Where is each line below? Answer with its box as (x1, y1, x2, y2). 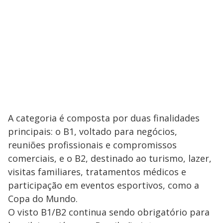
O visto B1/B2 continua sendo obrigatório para (8, 206, 210, 218)
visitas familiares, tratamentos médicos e (8, 165, 186, 178)
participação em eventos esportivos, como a (8, 179, 199, 191)
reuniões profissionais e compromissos (8, 138, 177, 151)
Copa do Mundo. (8, 192, 78, 205)
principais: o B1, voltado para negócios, (8, 125, 177, 137)
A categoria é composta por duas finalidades (8, 111, 200, 124)
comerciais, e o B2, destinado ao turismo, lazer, (8, 152, 212, 164)
